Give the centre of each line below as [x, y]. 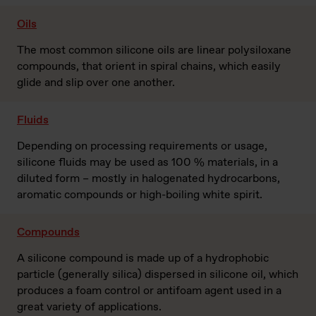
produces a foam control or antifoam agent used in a [149, 291]
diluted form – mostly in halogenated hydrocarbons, [148, 178]
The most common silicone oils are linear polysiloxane [154, 50]
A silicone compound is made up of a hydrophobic [143, 258]
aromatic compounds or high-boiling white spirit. [140, 195]
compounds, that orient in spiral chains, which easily [149, 66]
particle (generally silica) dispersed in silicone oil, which [158, 274]
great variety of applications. [89, 307]
